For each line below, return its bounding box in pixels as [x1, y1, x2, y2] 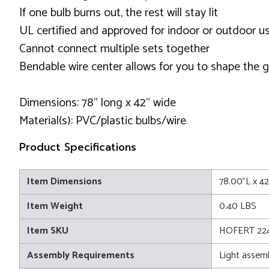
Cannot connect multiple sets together [19, 38, 210, 59]
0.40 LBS [219, 198, 256, 214]
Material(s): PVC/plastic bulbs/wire [19, 110, 186, 131]
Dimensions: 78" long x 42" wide [19, 92, 176, 113]
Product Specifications [19, 139, 136, 155]
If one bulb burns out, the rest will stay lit [19, 2, 218, 23]
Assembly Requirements [27, 247, 134, 264]
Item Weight [27, 198, 83, 214]
